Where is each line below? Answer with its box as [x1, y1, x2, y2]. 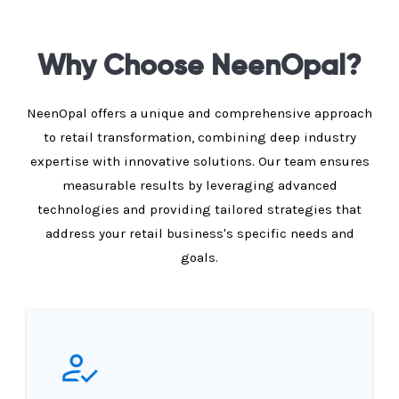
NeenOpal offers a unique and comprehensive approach [27, 105, 372, 122]
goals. [181, 249, 218, 266]
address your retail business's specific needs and [45, 225, 354, 242]
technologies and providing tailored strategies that [37, 201, 362, 218]
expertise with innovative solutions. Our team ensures [29, 153, 370, 170]
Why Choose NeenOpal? [37, 53, 362, 82]
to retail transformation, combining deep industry [43, 129, 356, 146]
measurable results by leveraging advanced [61, 177, 338, 194]
